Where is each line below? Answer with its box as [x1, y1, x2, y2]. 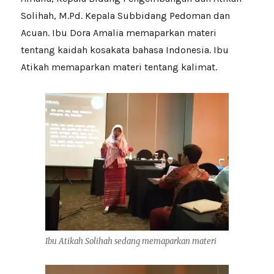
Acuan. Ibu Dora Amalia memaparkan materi [21, 27, 217, 39]
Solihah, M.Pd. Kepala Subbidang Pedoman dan [21, 10, 231, 22]
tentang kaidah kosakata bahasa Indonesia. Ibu [21, 44, 229, 56]
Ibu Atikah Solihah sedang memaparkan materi [45, 236, 217, 247]
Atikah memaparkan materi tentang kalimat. [21, 61, 218, 73]
